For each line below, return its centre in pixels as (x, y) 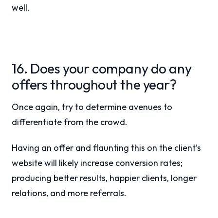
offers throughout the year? (94, 84)
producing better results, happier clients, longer (104, 178)
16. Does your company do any (102, 68)
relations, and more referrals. (69, 193)
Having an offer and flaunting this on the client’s (106, 148)
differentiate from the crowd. (70, 122)
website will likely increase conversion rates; (97, 163)
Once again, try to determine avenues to (92, 107)
